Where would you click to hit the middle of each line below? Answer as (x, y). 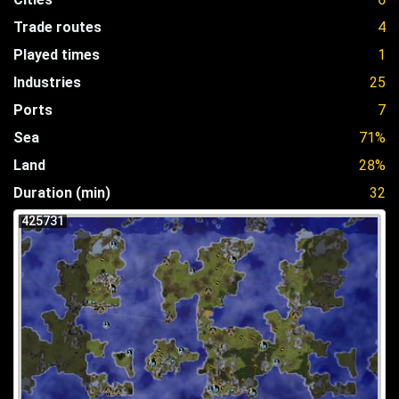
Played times (57, 54)
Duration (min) (62, 192)
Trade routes (57, 27)
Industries (47, 82)
